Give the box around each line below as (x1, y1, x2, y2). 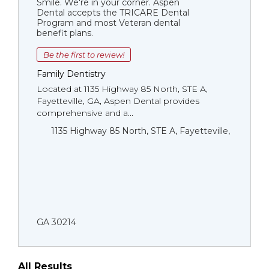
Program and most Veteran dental (37, 17, 180, 28)
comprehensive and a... (37, 107, 133, 118)
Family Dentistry (37, 68, 106, 79)
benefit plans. (37, 28, 93, 38)
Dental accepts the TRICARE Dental (37, 7, 189, 18)
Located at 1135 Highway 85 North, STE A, (37, 83, 208, 94)
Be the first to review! (43, 50, 124, 59)
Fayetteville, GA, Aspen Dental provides (37, 95, 199, 106)
